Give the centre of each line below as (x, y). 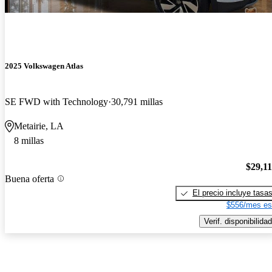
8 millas (29, 141)
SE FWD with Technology (56, 102)
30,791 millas (137, 102)
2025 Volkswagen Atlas (44, 66)
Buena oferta (29, 178)
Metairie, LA (39, 126)
